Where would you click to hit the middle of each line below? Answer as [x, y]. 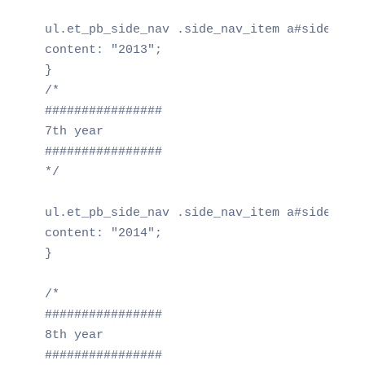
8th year [74, 335]
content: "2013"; [103, 50]
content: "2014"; [103, 233]
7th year [74, 131]
